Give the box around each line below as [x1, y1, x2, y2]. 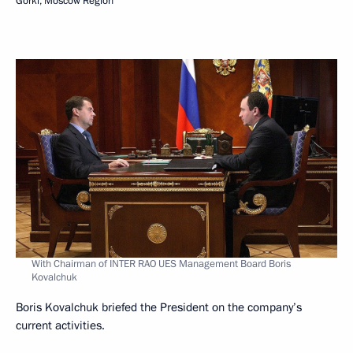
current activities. [16, 317, 105, 333]
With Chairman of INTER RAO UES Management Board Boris [32, 256, 291, 271]
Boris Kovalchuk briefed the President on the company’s [16, 299, 302, 315]
